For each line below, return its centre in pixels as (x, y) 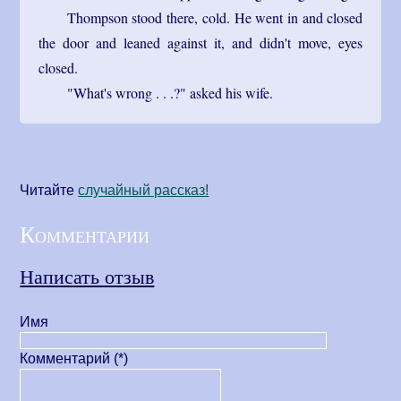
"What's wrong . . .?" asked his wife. (170, 92)
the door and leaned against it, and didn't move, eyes (200, 42)
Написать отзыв (87, 276)
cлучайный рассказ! (144, 190)
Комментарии (85, 234)
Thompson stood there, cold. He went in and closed (215, 17)
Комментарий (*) (74, 359)
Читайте (49, 190)
